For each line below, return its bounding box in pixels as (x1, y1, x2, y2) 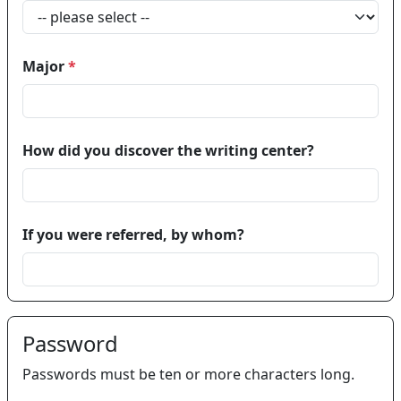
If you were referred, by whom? (22, 225, 244, 245)
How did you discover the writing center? (22, 141, 314, 161)
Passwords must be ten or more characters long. (22, 364, 354, 385)
